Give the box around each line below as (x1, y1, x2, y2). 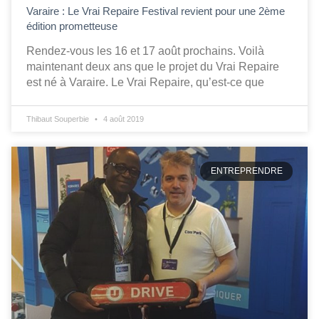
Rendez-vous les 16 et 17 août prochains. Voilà (26, 45, 264, 58)
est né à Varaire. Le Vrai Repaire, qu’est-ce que (26, 76, 264, 89)
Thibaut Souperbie (26, 115, 91, 124)
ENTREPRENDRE (210, 166, 283, 177)
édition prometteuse (26, 20, 117, 33)
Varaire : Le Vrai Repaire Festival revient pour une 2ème (26, 5, 285, 18)
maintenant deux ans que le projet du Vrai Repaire (26, 61, 279, 73)
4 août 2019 (101, 115, 144, 124)
